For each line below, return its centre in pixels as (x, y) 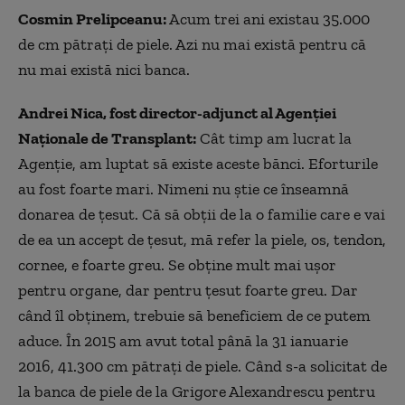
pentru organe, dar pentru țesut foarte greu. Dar (188, 291)
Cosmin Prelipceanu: (92, 19)
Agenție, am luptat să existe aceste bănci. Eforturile (198, 164)
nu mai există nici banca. (104, 70)
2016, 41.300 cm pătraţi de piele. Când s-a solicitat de (202, 367)
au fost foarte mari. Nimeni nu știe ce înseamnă (184, 189)
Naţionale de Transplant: (107, 139)
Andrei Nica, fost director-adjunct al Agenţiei (177, 113)
